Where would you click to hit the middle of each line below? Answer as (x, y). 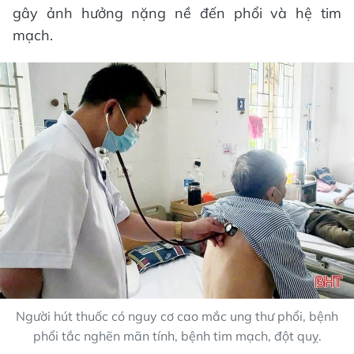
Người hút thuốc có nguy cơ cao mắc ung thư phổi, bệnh (177, 316)
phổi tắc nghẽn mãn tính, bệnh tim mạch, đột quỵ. (177, 335)
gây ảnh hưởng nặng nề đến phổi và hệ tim (177, 13)
